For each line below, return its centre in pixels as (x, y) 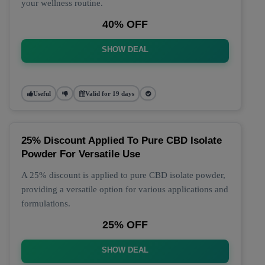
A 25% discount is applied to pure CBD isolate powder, (123, 175)
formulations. (46, 203)
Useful (42, 93)
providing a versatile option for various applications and (125, 189)
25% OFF (125, 225)
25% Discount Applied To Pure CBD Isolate (122, 140)
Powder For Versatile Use (81, 154)
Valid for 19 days (109, 93)
